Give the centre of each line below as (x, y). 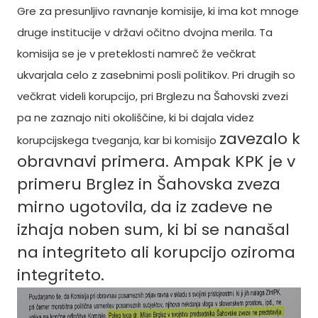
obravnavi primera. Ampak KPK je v (156, 161)
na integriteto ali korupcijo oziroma (156, 252)
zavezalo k (260, 139)
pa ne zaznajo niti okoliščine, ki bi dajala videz (136, 117)
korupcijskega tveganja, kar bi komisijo (118, 140)
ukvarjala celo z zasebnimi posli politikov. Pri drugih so (156, 75)
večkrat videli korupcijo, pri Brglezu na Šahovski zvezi (153, 96)
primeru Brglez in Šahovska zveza (149, 184)
